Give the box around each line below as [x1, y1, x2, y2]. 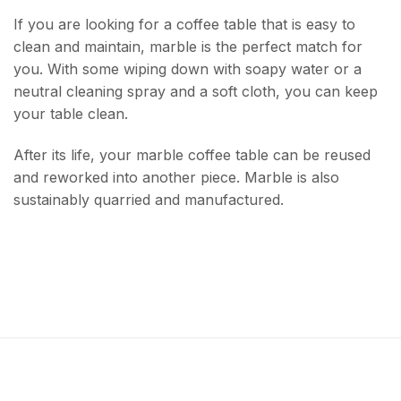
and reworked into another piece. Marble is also [13, 168, 339, 187]
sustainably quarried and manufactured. [13, 191, 284, 209]
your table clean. [13, 105, 128, 124]
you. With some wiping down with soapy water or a [13, 60, 362, 79]
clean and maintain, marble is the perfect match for [13, 38, 363, 56]
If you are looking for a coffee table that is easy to [13, 15, 355, 34]
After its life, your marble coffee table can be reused [13, 146, 371, 165]
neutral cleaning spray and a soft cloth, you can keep [13, 82, 378, 101]
